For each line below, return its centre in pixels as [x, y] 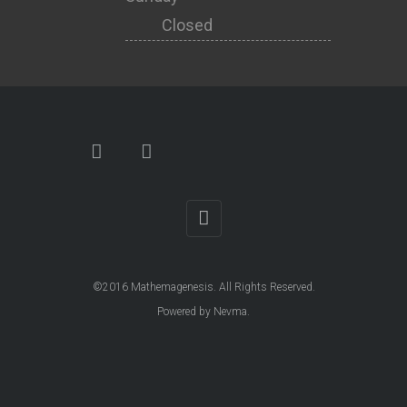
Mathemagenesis [172, 287]
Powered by [185, 312]
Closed [169, 25]
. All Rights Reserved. [264, 287]
